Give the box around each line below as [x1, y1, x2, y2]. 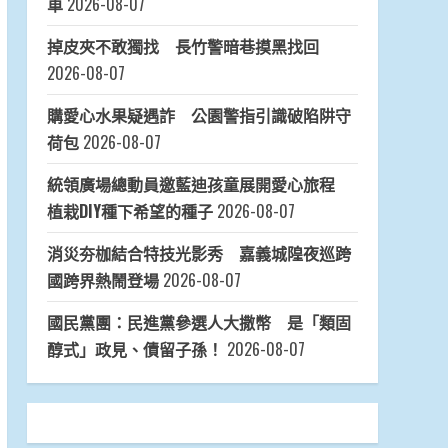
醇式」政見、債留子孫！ [46, 337, 223, 362]
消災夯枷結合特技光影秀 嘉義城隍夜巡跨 [46, 241, 351, 266]
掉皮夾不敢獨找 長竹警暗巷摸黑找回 [46, 34, 319, 59]
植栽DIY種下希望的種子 [46, 199, 213, 224]
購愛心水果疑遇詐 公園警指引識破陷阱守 [46, 103, 351, 128]
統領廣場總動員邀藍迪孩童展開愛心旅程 [46, 172, 351, 197]
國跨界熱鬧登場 [46, 268, 159, 293]
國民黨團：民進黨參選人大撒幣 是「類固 [46, 310, 351, 335]
